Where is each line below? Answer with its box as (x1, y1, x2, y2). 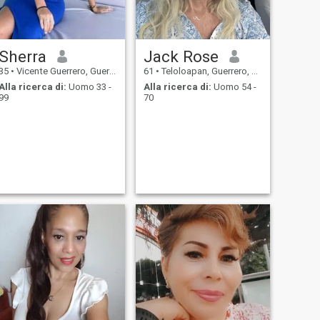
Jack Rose (143, 46, 219, 66)
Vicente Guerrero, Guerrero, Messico (14, 65, 109, 76)
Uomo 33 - (66, 81, 111, 93)
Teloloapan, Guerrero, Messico (159, 65, 251, 76)
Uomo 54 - (211, 81, 256, 93)
